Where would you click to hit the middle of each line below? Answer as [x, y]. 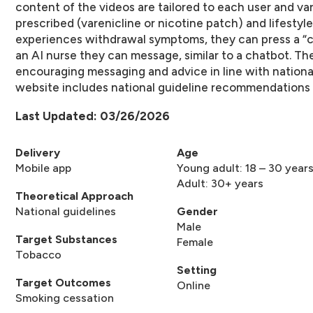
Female [195, 242]
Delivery [38, 153]
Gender [197, 211]
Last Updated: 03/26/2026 [93, 116]
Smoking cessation [65, 298]
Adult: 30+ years [220, 183]
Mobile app [43, 168]
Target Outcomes [63, 283]
